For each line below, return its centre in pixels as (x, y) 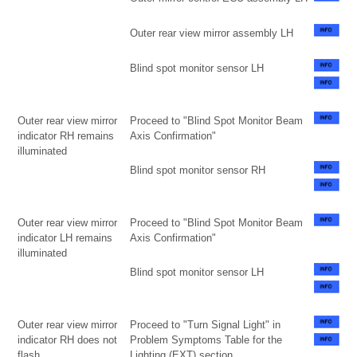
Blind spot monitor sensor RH (198, 171)
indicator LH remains (65, 238)
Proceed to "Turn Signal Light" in (205, 325)
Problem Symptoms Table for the (206, 340)
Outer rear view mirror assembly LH (212, 33)
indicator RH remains (66, 136)
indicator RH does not (67, 340)
